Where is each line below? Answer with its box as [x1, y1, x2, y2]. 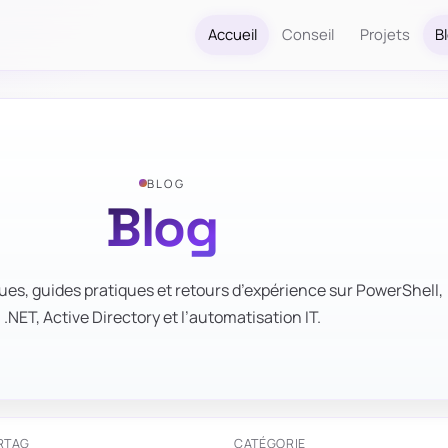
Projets [359, 24, 410, 45]
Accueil [207, 24, 257, 45]
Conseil [282, 24, 335, 45]
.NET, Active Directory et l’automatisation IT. [3, 306, 321, 329]
